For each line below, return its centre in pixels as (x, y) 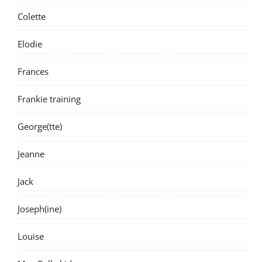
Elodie (30, 44)
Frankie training (49, 99)
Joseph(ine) (39, 208)
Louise (31, 236)
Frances (33, 71)
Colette (32, 16)
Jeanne (31, 154)
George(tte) (40, 126)
